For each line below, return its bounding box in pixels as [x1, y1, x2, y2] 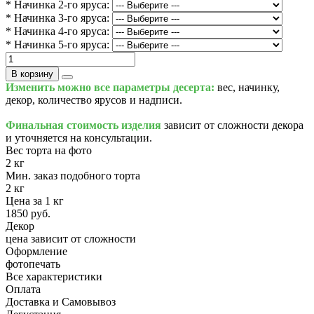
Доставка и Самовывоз [6, 295, 116, 308]
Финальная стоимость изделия [6, 118, 161, 131]
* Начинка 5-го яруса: [6, 38, 109, 50]
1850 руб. [6, 207, 50, 219]
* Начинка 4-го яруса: [6, 25, 109, 37]
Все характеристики [6, 270, 102, 282]
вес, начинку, [214, 81, 280, 93]
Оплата [6, 282, 41, 295]
